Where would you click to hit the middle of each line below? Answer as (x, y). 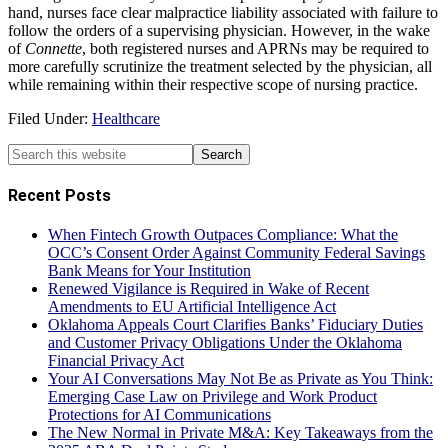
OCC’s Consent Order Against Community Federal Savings (236, 253)
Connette (53, 48)
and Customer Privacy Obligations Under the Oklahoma (225, 343)
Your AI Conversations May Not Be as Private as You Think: (240, 379)
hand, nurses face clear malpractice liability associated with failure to (223, 12)
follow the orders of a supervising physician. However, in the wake (219, 30)
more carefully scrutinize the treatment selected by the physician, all (220, 66)
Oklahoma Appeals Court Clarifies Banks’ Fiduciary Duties (235, 325)
